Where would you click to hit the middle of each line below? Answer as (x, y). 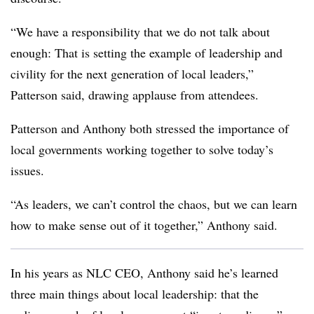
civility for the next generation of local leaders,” (132, 74)
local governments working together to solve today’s (142, 149)
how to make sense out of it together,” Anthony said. (144, 225)
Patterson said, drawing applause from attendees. (135, 95)
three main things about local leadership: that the (135, 294)
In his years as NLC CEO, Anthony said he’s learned (144, 273)
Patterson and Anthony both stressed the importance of (150, 128)
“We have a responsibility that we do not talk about (140, 32)
